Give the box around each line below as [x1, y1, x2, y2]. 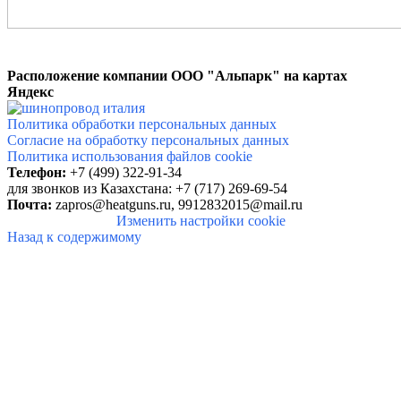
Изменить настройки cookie [115, 213, 286, 229]
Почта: [7, 197, 52, 213]
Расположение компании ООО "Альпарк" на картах [7, 68, 347, 84]
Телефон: [7, 165, 66, 181]
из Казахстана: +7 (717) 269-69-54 [83, 181, 287, 197]
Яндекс [7, 84, 54, 100]
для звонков [7, 181, 80, 197]
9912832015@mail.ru [178, 197, 303, 213]
